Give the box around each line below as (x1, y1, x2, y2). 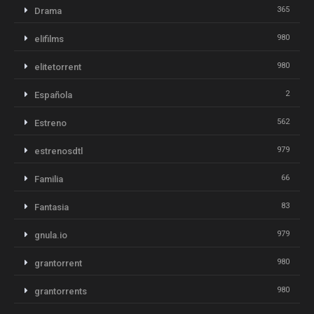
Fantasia (34, 201, 69, 212)
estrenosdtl (34, 145, 83, 156)
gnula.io (34, 229, 67, 240)
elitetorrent (34, 61, 81, 72)
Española (34, 89, 72, 100)
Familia (34, 173, 63, 184)
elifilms (34, 33, 64, 44)
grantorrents (34, 285, 87, 296)
